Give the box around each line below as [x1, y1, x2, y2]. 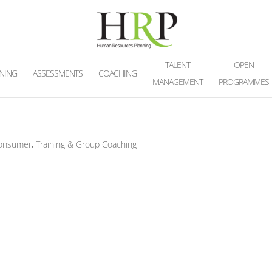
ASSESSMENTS [32, 67, 83, 79]
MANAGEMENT [152, 76, 203, 87]
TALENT [165, 59, 190, 70]
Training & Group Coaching [36, 138, 137, 150]
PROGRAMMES [218, 76, 269, 87]
